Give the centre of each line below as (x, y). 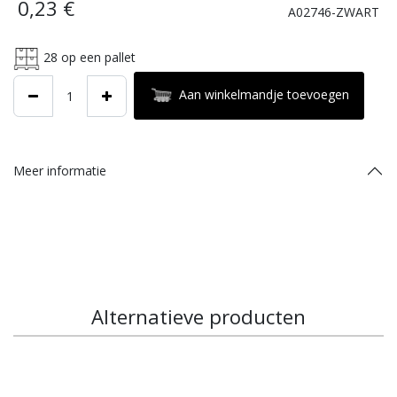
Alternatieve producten (198, 316)
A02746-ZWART (334, 12)
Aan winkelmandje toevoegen (264, 94)
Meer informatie (60, 171)
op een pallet (97, 57)
